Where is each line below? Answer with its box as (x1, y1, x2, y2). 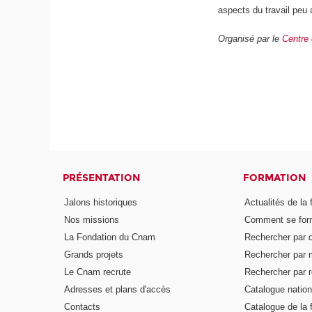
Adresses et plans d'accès (64, 283, 171, 295)
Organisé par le (218, 33, 283, 44)
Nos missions (64, 214, 120, 226)
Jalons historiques (64, 197, 138, 208)
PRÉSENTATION (63, 171, 141, 184)
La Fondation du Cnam (64, 232, 156, 243)
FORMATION (242, 171, 306, 184)
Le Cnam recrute (64, 266, 132, 277)
